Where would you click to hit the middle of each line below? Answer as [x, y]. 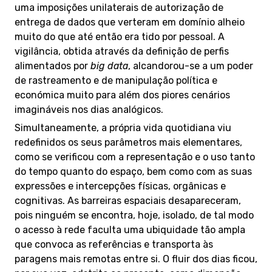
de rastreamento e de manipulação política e [116, 80]
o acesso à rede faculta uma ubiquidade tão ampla [130, 230]
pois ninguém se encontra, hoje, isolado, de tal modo [134, 215]
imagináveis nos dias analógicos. [89, 110]
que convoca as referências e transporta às [114, 244]
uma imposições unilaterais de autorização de [119, 8]
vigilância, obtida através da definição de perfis [122, 51]
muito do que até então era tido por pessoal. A [120, 37]
